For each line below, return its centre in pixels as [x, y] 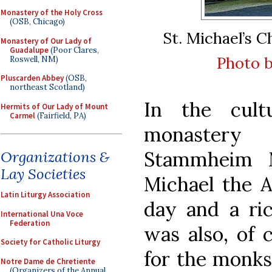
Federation [30, 223]
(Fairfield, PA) [61, 115]
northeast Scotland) [47, 87]
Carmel [22, 115]
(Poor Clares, [74, 50]
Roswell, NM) [34, 59]
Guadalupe [29, 50]
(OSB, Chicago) [37, 22]
